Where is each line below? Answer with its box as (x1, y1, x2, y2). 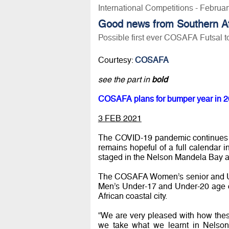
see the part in (98, 74, 152, 84)
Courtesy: (98, 55, 135, 65)
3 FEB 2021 (98, 113, 142, 123)
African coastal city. (98, 191, 167, 201)
